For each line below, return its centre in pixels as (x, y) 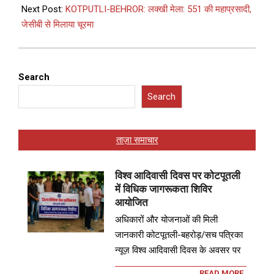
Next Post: (43, 9)
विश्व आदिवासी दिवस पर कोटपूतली (178, 176)
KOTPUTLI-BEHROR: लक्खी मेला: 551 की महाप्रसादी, (158, 9)
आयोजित (132, 203)
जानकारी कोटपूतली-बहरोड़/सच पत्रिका (179, 235)
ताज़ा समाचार (137, 140)
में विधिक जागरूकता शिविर (164, 189)
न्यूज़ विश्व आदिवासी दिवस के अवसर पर (178, 250)
